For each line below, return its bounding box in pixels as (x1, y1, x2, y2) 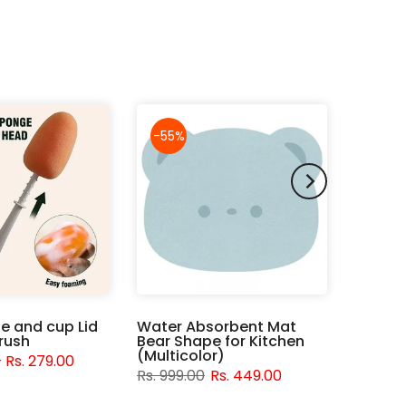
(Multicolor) (137, 345, 225, 367)
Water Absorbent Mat (137, 316, 296, 338)
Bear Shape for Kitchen (137, 331, 304, 353)
